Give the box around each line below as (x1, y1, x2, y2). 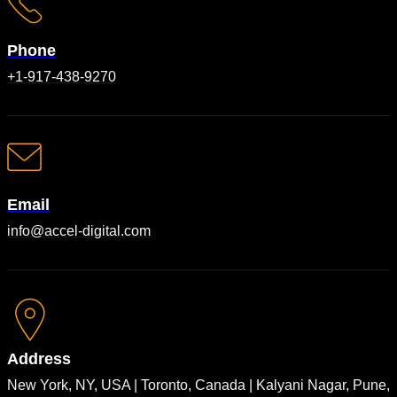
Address (7, 350, 71, 368)
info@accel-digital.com (7, 223, 151, 238)
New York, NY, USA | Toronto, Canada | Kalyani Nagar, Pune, (7, 378, 390, 393)
